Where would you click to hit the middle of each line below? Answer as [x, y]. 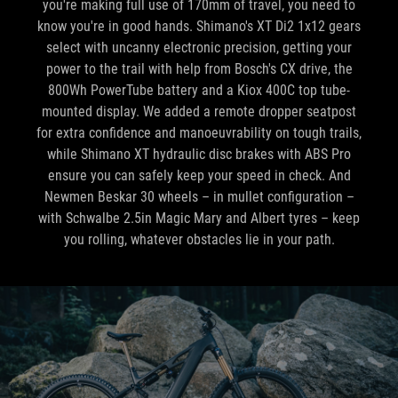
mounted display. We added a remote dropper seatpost [199, 112]
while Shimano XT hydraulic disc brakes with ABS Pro [199, 155]
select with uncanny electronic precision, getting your [199, 48]
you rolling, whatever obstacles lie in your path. [199, 240]
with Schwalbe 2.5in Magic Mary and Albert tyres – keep [199, 219]
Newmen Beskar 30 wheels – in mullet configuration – [199, 197]
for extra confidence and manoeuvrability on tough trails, [199, 133]
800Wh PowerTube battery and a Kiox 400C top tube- [199, 91]
